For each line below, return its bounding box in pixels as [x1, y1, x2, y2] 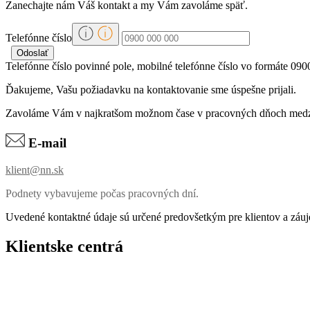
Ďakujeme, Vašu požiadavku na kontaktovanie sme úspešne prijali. [6, 84, 296, 96]
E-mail [25, 135, 66, 150]
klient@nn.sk [6, 163, 64, 176]
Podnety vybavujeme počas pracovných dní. [6, 187, 199, 199]
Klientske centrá [6, 237, 127, 255]
